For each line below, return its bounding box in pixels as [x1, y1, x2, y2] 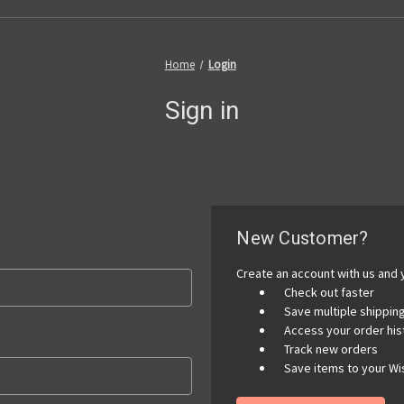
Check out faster [284, 283, 375, 300]
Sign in [164, 95, 240, 125]
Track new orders [284, 340, 379, 357]
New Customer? [236, 226, 369, 249]
